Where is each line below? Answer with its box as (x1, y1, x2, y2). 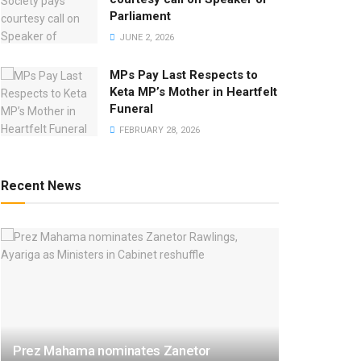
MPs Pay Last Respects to (110, 68, 258, 82)
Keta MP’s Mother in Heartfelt (110, 85, 277, 99)
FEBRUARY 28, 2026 (117, 125, 200, 135)
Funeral (110, 102, 153, 116)
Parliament (110, 9, 171, 23)
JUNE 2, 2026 (117, 32, 174, 43)
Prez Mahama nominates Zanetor (13, 342, 211, 359)
